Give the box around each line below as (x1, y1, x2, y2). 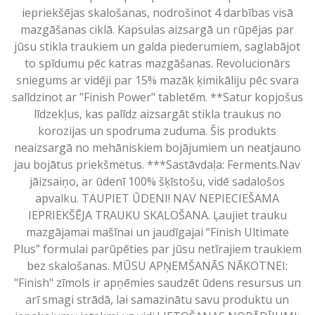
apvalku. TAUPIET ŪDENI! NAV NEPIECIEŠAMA (35, 190, 280, 206)
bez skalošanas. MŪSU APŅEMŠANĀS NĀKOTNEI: (27, 257, 288, 274)
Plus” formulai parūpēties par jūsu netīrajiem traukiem (13, 240, 302, 257)
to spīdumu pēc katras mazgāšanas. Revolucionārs (24, 55, 290, 71)
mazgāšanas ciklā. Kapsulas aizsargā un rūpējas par (20, 21, 295, 37)
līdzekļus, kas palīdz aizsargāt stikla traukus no (33, 105, 281, 122)
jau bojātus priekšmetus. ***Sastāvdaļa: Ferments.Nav (14, 156, 301, 172)
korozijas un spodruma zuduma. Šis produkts (38, 122, 277, 139)
